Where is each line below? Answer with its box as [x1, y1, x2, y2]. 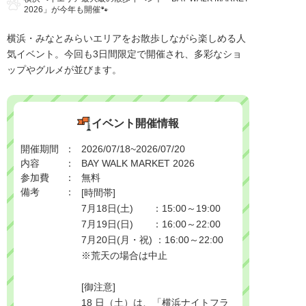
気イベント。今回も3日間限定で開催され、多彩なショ [7, 48, 242, 60]
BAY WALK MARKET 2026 [81, 158, 195, 169]
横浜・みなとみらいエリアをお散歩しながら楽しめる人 [7, 33, 246, 44]
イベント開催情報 [92, 117, 180, 130]
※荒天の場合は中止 [81, 250, 167, 262]
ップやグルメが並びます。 [7, 64, 122, 76]
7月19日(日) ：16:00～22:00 [81, 219, 221, 230]
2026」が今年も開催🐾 [24, 5, 109, 15]
